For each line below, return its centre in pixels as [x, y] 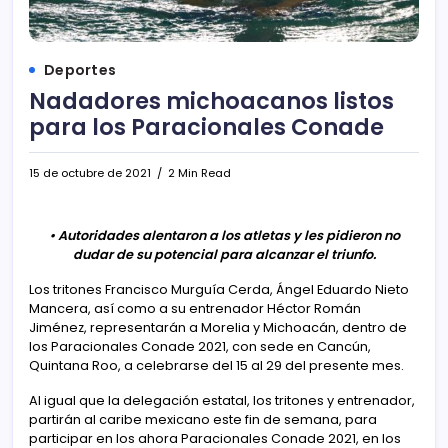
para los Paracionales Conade [206, 127]
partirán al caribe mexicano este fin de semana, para [203, 420]
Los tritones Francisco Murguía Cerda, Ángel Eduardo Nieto [219, 290]
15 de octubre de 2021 [90, 173]
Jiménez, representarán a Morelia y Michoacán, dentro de [218, 328]
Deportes [80, 70]
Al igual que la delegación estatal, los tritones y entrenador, [222, 401]
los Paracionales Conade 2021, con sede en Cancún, [200, 347]
